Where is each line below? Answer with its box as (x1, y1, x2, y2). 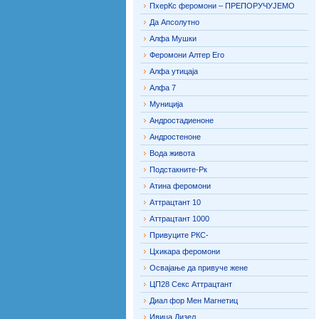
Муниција (150, 100, 183, 108)
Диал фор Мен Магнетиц (150, 296, 238, 305)
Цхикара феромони (150, 247, 220, 256)
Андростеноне (150, 132, 201, 141)
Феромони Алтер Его (150, 51, 224, 59)
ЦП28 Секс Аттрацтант (150, 280, 232, 288)
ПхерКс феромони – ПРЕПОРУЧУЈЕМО (150, 1, 295, 10)
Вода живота (150, 149, 195, 157)
